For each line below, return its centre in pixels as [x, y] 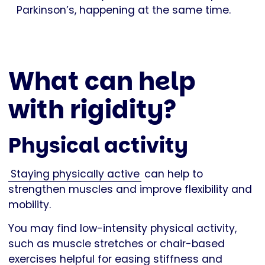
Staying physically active [75, 174]
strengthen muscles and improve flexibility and [130, 190]
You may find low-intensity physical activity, [122, 229]
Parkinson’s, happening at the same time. [124, 10]
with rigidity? [92, 110]
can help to [172, 174]
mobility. [31, 205]
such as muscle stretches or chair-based [117, 244]
